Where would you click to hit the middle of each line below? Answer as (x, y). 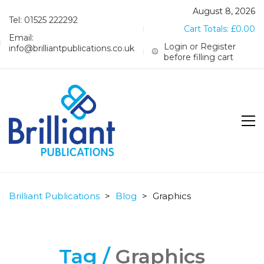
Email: (21, 38)
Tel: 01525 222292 (43, 20)
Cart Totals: (207, 29)
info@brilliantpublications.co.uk (72, 48)
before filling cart (199, 57)
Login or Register (200, 47)
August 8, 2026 (224, 11)
